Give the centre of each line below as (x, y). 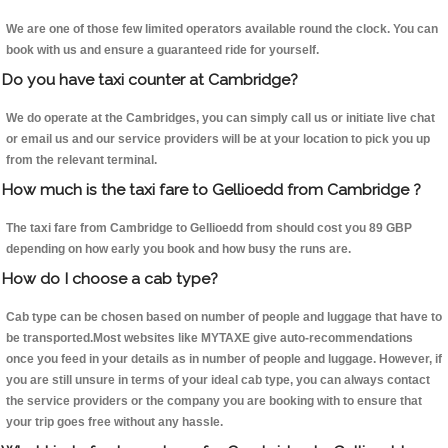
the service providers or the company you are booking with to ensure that (214, 401)
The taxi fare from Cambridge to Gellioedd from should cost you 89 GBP (209, 228)
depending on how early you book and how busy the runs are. (178, 249)
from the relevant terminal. (81, 160)
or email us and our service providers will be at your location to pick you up (218, 139)
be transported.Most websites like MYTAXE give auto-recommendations (209, 338)
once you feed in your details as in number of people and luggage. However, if (224, 359)
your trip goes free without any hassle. (114, 422)
